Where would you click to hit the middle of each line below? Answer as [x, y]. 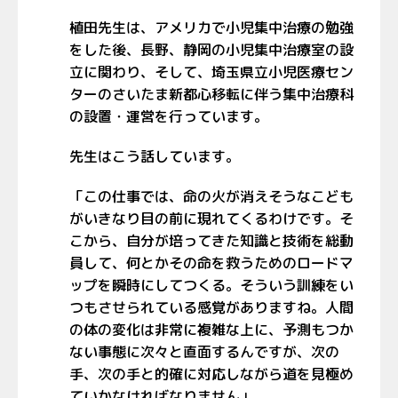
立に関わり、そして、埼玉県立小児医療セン [211, 72]
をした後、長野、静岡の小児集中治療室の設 [211, 50]
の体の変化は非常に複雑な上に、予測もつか [211, 330]
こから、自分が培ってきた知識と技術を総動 [211, 241]
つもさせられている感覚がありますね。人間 [211, 307]
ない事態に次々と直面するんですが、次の [204, 352]
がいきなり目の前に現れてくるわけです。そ [211, 219]
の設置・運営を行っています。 [169, 116]
